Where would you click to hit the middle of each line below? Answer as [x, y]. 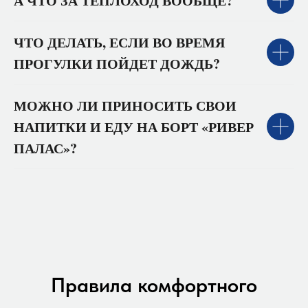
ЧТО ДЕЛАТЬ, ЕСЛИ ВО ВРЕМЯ [119, 42]
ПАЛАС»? [45, 148]
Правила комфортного [154, 284]
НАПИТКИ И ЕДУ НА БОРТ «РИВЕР [134, 126]
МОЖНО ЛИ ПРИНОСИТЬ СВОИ [125, 105]
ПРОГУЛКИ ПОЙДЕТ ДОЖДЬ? [117, 63]
